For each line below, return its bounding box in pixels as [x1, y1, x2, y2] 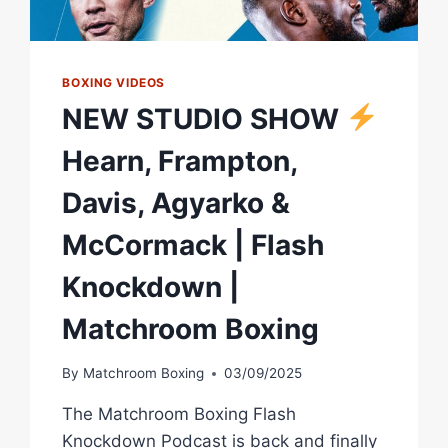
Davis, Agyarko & [62, 185, 291, 220]
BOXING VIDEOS [62, 74, 166, 90]
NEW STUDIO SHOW [62, 101, 347, 136]
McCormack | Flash [62, 227, 325, 262]
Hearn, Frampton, [62, 143, 298, 178]
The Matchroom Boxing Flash [62, 404, 297, 425]
